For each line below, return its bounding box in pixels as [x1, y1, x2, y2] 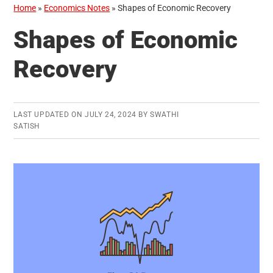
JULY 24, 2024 [85, 110, 136, 119]
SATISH [13, 122, 40, 131]
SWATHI [150, 110, 179, 119]
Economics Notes [44, 3, 110, 13]
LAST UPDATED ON [13, 110, 85, 119]
